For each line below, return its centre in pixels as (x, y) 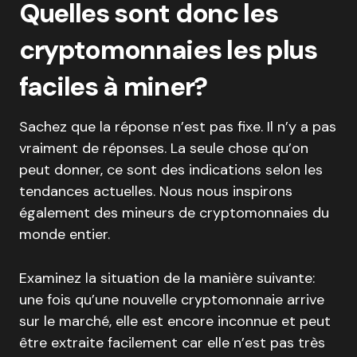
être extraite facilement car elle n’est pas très (172, 343)
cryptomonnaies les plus (168, 50)
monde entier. (65, 234)
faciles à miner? (113, 86)
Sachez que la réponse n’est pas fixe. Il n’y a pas (178, 127)
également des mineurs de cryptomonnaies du (174, 213)
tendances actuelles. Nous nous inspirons (156, 191)
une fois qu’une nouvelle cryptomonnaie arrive (172, 300)
